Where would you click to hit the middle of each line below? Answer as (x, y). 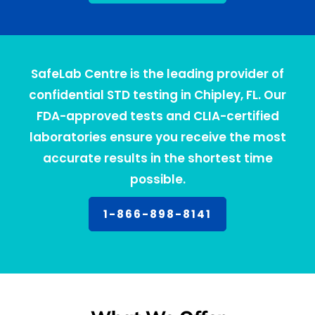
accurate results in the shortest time (157, 159)
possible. (157, 180)
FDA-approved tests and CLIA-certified (157, 116)
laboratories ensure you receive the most (157, 137)
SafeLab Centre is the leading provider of (157, 74)
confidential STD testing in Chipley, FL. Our (157, 95)
